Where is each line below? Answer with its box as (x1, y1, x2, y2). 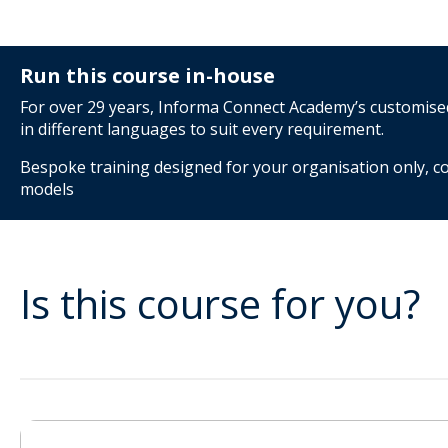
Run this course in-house (20, 62, 275, 90)
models (20, 178, 74, 201)
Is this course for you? (20, 276, 420, 332)
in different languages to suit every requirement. (20, 118, 384, 141)
